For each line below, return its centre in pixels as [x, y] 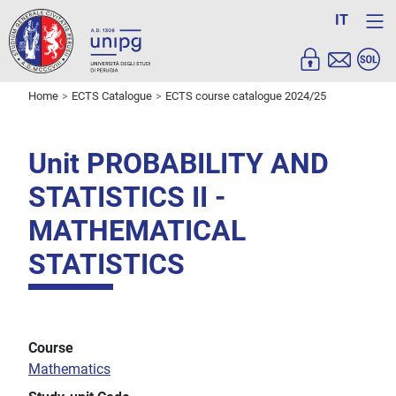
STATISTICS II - [127, 198]
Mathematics [69, 369]
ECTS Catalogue [112, 96]
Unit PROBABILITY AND [179, 164]
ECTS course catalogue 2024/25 [246, 96]
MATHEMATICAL [137, 231]
